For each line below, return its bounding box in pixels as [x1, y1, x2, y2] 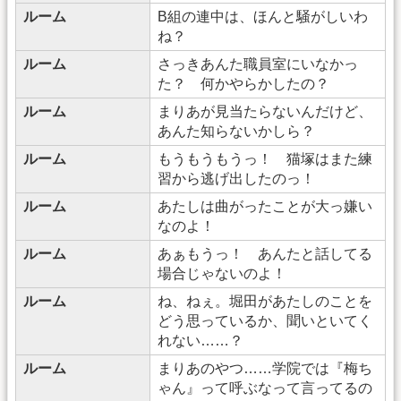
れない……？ [158, 332, 243, 348]
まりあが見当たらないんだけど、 [158, 103, 372, 119]
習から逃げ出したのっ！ [158, 170, 315, 186]
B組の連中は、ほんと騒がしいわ [158, 8, 368, 24]
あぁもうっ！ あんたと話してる [158, 245, 372, 261]
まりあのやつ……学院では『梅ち [158, 360, 372, 376]
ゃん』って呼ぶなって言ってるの [158, 380, 372, 396]
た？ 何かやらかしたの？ [158, 75, 329, 91]
